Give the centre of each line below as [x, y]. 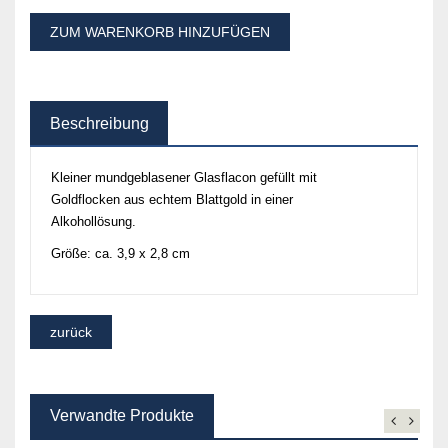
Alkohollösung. [93, 221]
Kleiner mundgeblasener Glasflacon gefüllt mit [184, 177]
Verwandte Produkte [122, 416]
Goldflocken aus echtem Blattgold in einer [172, 199]
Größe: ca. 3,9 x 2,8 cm [120, 253]
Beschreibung [99, 123]
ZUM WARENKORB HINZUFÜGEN [160, 31]
